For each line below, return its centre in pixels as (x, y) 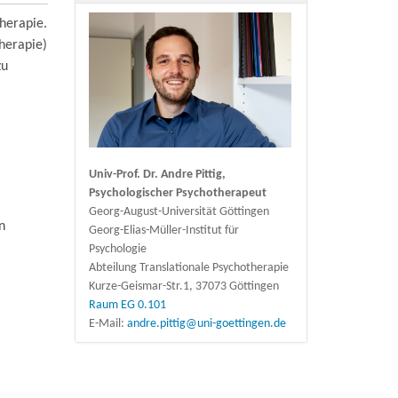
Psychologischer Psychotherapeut (177, 194)
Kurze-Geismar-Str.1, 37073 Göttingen (183, 287)
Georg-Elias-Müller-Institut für (163, 231)
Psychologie (117, 250)
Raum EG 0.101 (127, 306)
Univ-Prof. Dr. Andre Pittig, (157, 175)
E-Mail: (107, 324)
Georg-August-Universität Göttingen (179, 212)
